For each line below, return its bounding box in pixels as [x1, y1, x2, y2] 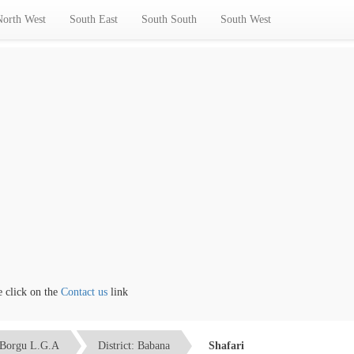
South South [141, 13, 197, 25]
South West [220, 13, 271, 25]
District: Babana [98, 339, 170, 352]
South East [70, 13, 118, 25]
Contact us [43, 286, 91, 298]
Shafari [209, 339, 244, 352]
